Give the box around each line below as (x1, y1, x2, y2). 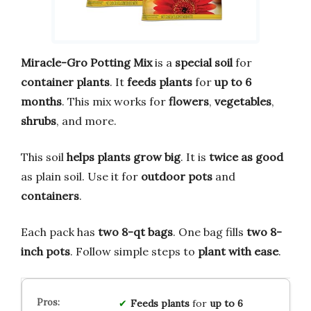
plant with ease (198, 244, 278, 258)
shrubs (21, 113, 56, 128)
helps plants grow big (67, 149, 180, 164)
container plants (21, 74, 110, 89)
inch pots (21, 244, 70, 258)
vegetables (215, 94, 271, 108)
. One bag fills (173, 224, 246, 239)
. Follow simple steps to (70, 244, 198, 258)
